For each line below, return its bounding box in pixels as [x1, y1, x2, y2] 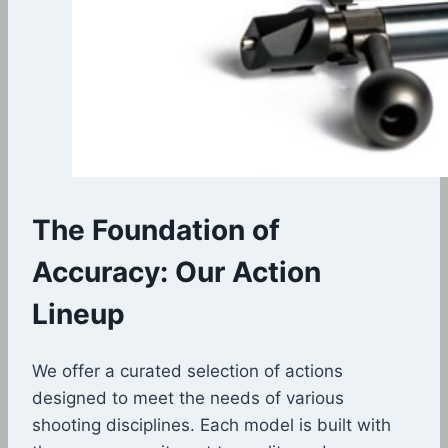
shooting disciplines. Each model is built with [32, 414, 391, 435]
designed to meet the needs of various [32, 387, 344, 408]
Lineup [32, 296, 125, 331]
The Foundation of [32, 212, 280, 247]
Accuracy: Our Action [32, 254, 321, 289]
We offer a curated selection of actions [32, 360, 343, 381]
